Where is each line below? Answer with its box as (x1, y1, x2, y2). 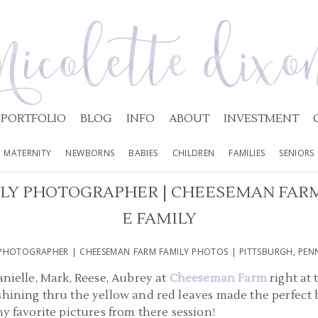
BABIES (128, 147, 158, 159)
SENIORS (279, 147, 314, 159)
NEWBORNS (65, 147, 115, 159)
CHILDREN (172, 147, 215, 159)
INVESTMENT (223, 111, 299, 126)
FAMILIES (229, 147, 265, 159)
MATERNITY (4, 147, 52, 159)
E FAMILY (121, 209, 197, 229)
